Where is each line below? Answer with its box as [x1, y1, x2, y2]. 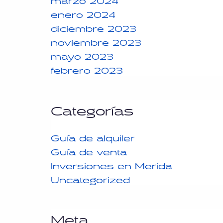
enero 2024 [51, 9, 115, 15]
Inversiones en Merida [51, 161, 172, 167]
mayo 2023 [51, 51, 113, 57]
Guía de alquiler [51, 133, 135, 139]
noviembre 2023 [51, 37, 141, 43]
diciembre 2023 [51, 23, 136, 29]
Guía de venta [51, 147, 127, 153]
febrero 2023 [51, 65, 123, 71]
